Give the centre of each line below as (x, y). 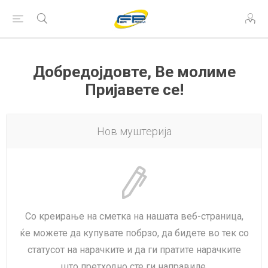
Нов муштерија (134, 131)
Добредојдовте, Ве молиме (134, 72)
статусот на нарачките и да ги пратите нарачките (134, 250)
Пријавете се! (134, 90)
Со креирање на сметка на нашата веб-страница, (134, 216)
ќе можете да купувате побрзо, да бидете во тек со (134, 233)
